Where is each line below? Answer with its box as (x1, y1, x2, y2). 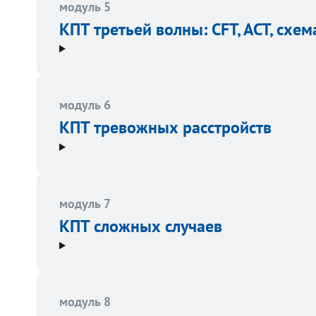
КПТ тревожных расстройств (59, 116, 272, 139)
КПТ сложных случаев (59, 214, 222, 237)
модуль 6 (59, 97, 111, 114)
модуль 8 (59, 293, 111, 310)
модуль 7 (59, 195, 111, 212)
